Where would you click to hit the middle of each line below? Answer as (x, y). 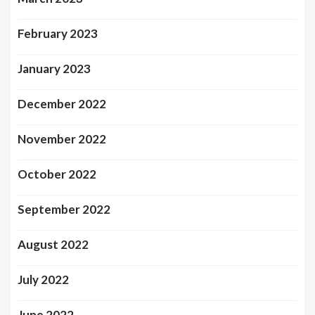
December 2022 (62, 103)
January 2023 (54, 68)
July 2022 (43, 279)
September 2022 (64, 209)
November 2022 (62, 139)
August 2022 (53, 244)
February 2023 (58, 33)
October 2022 (57, 174)
